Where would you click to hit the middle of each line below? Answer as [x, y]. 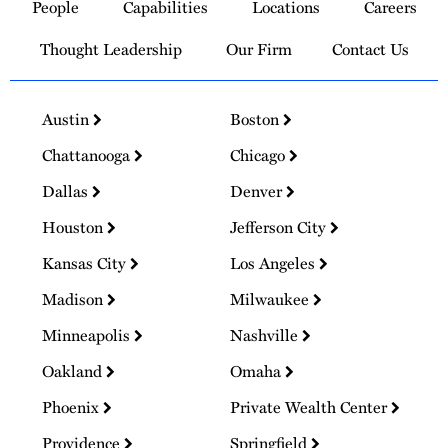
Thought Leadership [110, 48]
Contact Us [370, 48]
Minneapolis [88, 334]
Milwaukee [272, 298]
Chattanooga [88, 154]
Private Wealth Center [311, 406]
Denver [258, 190]
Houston [74, 226]
